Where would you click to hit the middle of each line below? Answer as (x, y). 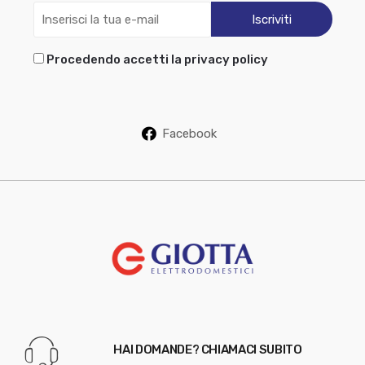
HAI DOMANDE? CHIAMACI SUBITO (208, 349)
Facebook (189, 133)
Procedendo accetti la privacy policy (157, 59)
